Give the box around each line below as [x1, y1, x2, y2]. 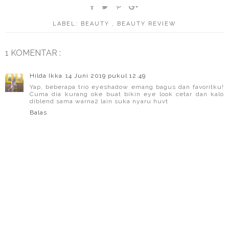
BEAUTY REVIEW [117, 20, 176, 28]
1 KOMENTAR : [5, 48, 61, 58]
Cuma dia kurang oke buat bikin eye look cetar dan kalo [30, 90, 224, 98]
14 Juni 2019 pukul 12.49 [65, 72, 146, 80]
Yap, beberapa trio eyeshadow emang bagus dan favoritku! [30, 83, 224, 91]
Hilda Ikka [30, 72, 62, 80]
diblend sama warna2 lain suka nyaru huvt [30, 98, 168, 105]
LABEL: [53, 20, 81, 28]
